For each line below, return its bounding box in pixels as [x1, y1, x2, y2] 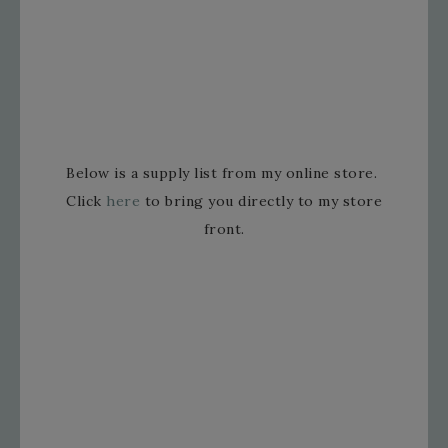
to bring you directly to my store [140, 192, 382, 211]
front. [203, 220, 245, 239]
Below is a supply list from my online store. [66, 164, 382, 183]
